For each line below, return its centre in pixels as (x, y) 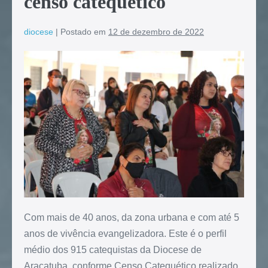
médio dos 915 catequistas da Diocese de (113, 249)
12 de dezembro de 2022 (156, 31)
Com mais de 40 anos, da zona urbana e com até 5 (132, 217)
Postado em (83, 31)
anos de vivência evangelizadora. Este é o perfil (125, 233)
